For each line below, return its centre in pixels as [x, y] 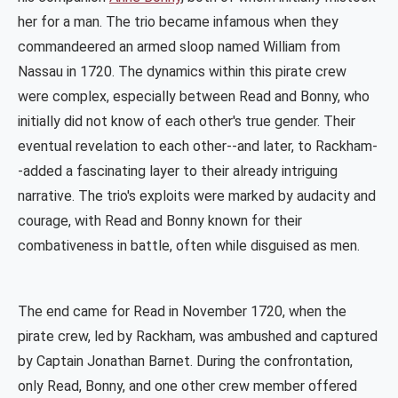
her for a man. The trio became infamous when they [178, 22]
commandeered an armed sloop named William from [179, 47]
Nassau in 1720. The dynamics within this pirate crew [182, 72]
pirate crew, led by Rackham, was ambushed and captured [198, 337]
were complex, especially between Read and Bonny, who [194, 97]
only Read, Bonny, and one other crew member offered [187, 386]
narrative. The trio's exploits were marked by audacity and [197, 196]
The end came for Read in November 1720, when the [182, 312]
